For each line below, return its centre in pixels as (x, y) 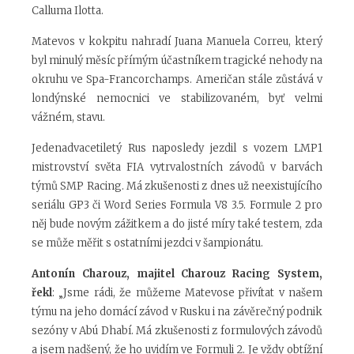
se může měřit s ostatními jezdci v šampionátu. (147, 243)
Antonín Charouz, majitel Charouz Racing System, (177, 274)
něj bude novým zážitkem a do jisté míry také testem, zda (177, 224)
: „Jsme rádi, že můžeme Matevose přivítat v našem (187, 293)
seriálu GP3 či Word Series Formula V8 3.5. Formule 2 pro (177, 205)
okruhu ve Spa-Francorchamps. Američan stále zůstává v (177, 80)
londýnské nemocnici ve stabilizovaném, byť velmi (177, 99)
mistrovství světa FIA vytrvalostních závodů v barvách (177, 168)
